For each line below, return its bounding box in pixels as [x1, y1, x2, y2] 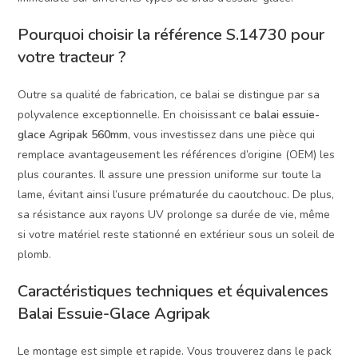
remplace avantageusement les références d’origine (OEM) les [18, 147, 336, 163]
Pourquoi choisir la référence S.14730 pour [18, 24, 325, 46]
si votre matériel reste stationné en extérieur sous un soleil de [18, 227, 336, 243]
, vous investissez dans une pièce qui [128, 127, 316, 143]
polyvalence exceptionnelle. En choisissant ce [18, 107, 255, 123]
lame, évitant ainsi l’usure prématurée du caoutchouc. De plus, [18, 187, 335, 203]
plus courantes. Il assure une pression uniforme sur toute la [18, 167, 322, 183]
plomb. [18, 247, 52, 263]
